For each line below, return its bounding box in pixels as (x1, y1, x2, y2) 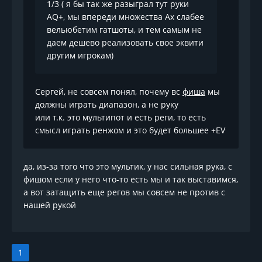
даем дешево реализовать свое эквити (47, 36, 204, 48)
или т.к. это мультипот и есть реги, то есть (35, 111, 206, 123)
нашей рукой (23, 199, 76, 211)
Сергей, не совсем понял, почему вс (35, 85, 182, 97)
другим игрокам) (47, 49, 113, 61)
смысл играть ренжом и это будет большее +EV (35, 124, 225, 136)
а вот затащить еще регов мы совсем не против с (23, 186, 225, 198)
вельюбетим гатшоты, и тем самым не (47, 23, 202, 35)
